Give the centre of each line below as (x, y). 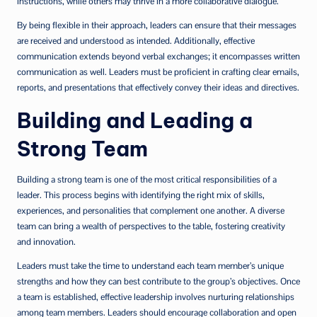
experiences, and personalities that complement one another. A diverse (151, 211)
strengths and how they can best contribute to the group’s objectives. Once (158, 281)
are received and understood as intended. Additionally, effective (136, 41)
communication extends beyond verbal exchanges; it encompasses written (158, 56)
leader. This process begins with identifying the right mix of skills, (141, 195)
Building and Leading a (135, 121)
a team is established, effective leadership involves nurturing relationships (156, 297)
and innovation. (46, 242)
